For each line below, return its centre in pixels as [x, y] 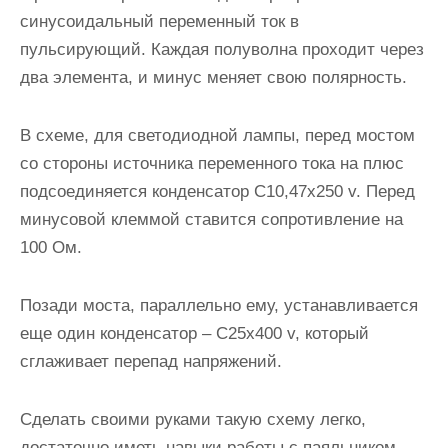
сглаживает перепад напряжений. [151, 361]
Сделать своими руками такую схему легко [190, 419]
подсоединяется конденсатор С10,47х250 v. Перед [217, 191]
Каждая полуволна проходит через [287, 49]
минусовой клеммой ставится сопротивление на [211, 219]
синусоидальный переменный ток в [159, 21]
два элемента [74, 77]
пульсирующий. [85, 49]
